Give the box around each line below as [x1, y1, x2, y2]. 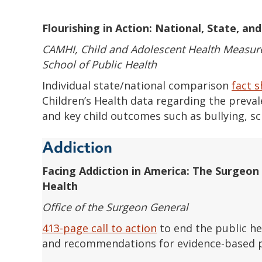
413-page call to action [42, 220, 157, 235]
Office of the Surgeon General [42, 199, 188, 214]
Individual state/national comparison [42, 78, 232, 92]
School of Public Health [42, 57, 157, 71]
